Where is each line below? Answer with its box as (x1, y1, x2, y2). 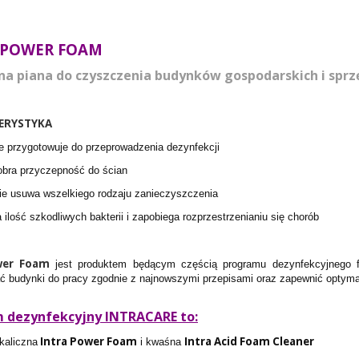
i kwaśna (137, 336, 184, 348)
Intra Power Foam (38, 334, 137, 349)
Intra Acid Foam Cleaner (184, 334, 314, 349)
